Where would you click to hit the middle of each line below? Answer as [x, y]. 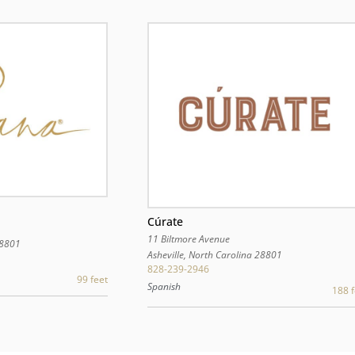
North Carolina [220, 254]
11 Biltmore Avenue [188, 239]
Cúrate [165, 221]
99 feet [92, 280]
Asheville [165, 254]
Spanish [164, 287]
